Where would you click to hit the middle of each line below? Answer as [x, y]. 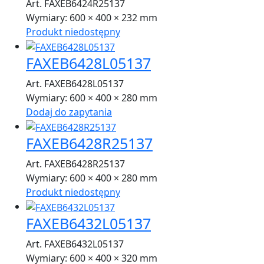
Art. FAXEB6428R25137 [75, 164]
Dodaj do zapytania [69, 112]
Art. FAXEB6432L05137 [75, 244]
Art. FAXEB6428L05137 [75, 84]
